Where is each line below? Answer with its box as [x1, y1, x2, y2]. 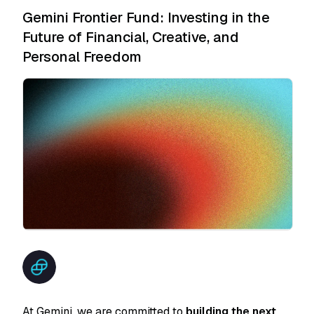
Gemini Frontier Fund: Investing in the [22, 8, 270, 27]
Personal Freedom [22, 48, 142, 66]
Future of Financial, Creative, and [22, 28, 239, 46]
